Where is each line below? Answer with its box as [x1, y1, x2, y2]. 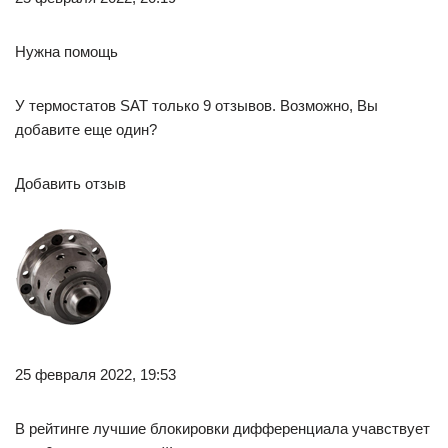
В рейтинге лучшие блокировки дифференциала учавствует [15, 420, 430, 437]
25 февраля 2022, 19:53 [15, 366, 176, 383]
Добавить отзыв [15, 175, 126, 192]
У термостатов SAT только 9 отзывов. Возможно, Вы [15, 97, 378, 114]
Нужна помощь [15, 43, 118, 60]
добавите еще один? [15, 121, 157, 138]
